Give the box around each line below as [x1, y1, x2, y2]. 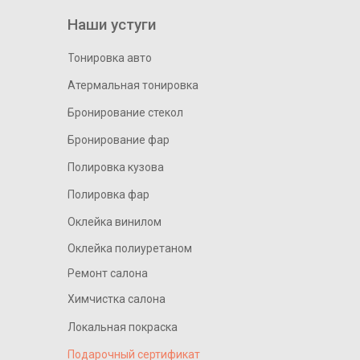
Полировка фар [67, 188, 149, 201]
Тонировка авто [67, 51, 152, 64]
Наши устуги [67, 15, 156, 34]
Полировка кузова [67, 161, 164, 174]
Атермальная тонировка [67, 79, 198, 92]
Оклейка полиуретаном [67, 241, 192, 255]
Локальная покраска [67, 321, 178, 333]
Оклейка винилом [67, 215, 162, 228]
